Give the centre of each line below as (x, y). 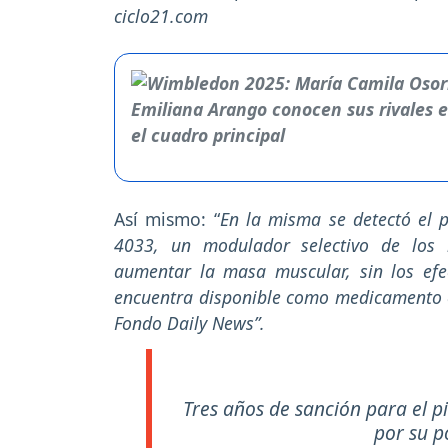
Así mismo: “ (167, 219)
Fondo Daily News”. (189, 323)
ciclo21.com (161, 16)
